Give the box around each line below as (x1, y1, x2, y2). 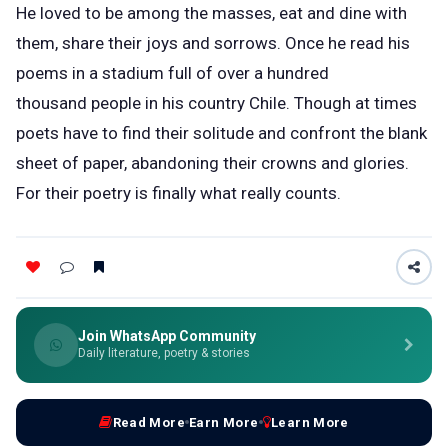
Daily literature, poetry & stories (78, 345, 250, 360)
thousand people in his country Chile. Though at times (16, 92, 417, 113)
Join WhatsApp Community (78, 327, 256, 344)
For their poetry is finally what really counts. (16, 182, 341, 203)
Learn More (270, 414, 349, 430)
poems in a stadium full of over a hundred (16, 62, 329, 83)
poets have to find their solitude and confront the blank (16, 122, 427, 143)
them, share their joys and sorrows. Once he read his (16, 32, 410, 53)
